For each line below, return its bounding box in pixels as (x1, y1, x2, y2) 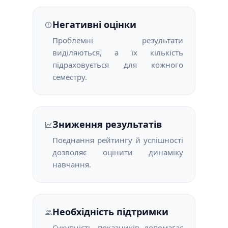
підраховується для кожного (52, 60, 183, 70)
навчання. (52, 159, 91, 169)
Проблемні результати (52, 35, 183, 45)
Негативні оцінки (52, 18, 136, 31)
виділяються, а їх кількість (52, 47, 183, 58)
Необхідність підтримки (52, 206, 168, 218)
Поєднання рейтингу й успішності (52, 135, 183, 145)
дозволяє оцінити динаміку (52, 147, 183, 157)
